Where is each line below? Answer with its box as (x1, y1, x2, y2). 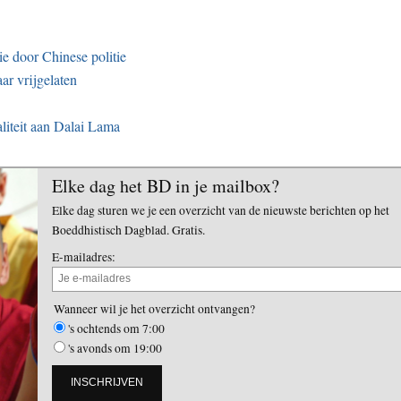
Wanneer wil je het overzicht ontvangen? (54, 300, 255, 317)
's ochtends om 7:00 (68, 320, 165, 337)
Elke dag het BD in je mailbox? (52, 173, 279, 198)
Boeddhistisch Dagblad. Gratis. (52, 221, 205, 238)
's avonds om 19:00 (68, 339, 162, 356)
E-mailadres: (52, 248, 115, 265)
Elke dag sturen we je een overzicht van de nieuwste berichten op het (52, 201, 389, 218)
